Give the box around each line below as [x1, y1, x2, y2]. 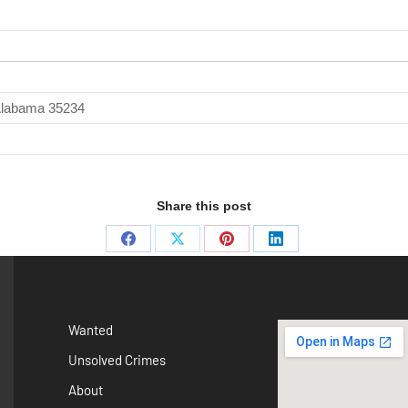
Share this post [157, 199, 251, 213]
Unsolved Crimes [67, 352, 166, 368]
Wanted [67, 321, 113, 338]
